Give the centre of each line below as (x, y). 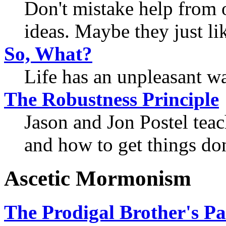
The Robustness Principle (111, 99)
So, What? (48, 53)
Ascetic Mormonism (98, 178)
